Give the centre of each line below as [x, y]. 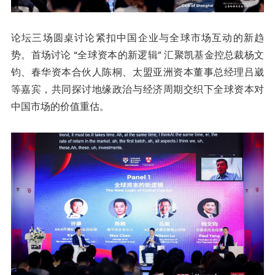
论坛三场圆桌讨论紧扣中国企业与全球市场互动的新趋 [137, 38]
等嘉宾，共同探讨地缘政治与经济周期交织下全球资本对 [137, 90]
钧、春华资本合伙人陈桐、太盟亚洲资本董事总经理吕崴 [137, 72]
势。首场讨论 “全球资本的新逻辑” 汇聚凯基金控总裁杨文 [137, 55]
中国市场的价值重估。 [60, 107]
